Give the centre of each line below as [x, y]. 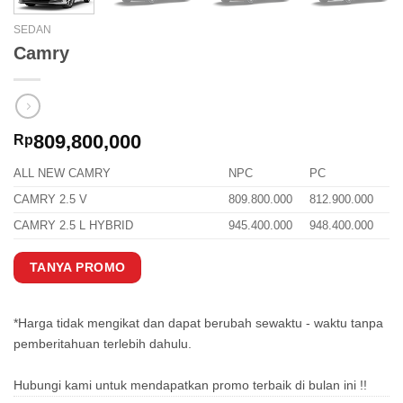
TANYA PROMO [77, 268]
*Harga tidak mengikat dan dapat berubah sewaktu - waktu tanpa [198, 322]
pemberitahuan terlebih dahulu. [103, 343]
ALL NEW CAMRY [62, 173]
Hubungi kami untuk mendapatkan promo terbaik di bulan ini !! [190, 385]
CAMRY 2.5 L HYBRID [73, 225]
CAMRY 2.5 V [50, 199]
